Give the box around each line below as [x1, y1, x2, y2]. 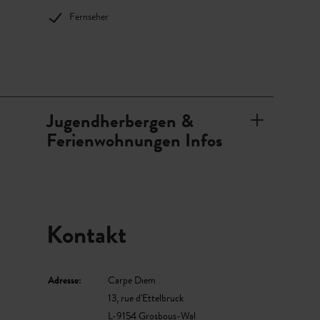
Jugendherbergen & [46, 107, 194, 135]
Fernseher [69, 9, 109, 25]
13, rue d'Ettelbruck [107, 291, 184, 306]
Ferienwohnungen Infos [46, 126, 222, 154]
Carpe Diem [107, 273, 156, 289]
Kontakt [46, 216, 126, 254]
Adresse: [47, 273, 81, 289]
